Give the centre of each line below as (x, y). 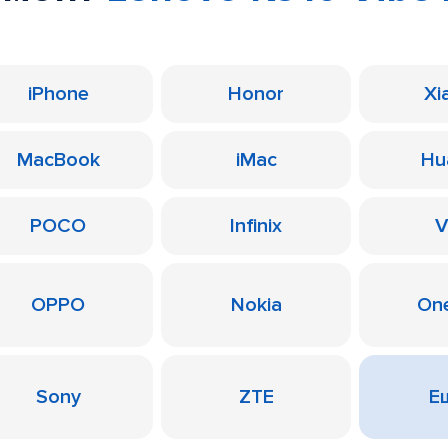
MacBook (58, 160)
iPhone (58, 94)
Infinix (256, 226)
